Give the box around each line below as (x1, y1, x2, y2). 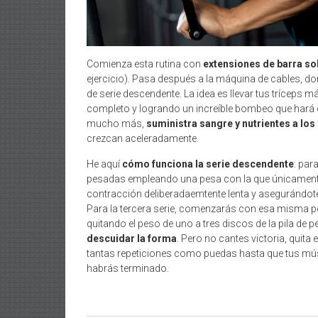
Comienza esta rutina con (87, 58, 203, 70)
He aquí (87, 158, 122, 170)
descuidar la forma (87, 233, 177, 244)
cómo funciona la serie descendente (122, 158, 294, 170)
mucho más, (87, 118, 146, 129)
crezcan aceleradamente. (87, 133, 199, 144)
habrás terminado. (87, 263, 169, 274)
